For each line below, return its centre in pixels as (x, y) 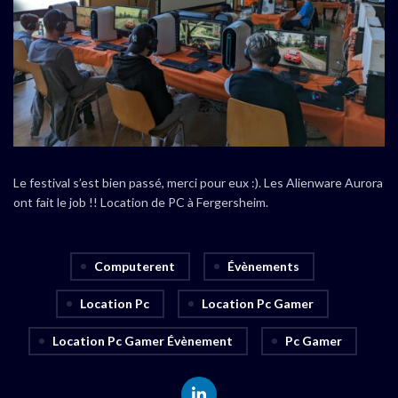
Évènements (263, 266)
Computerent (135, 266)
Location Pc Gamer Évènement (142, 340)
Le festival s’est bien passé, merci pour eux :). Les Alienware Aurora (198, 182)
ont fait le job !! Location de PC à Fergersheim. (141, 202)
